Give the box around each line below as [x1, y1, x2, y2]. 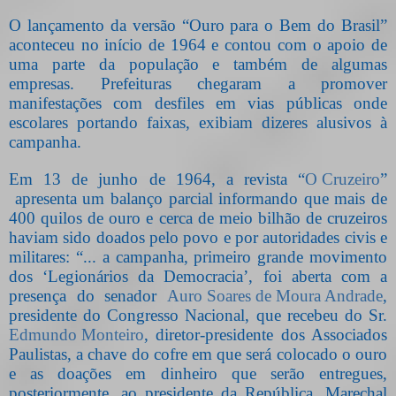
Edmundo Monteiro [9, 324, 144, 344]
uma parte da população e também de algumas [9, 54, 387, 73]
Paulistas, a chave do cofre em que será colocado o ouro [9, 344, 387, 363]
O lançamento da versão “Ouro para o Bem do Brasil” [9, 15, 387, 34]
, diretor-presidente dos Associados [144, 324, 387, 344]
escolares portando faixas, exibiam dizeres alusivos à [9, 112, 387, 132]
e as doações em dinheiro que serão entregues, [9, 363, 387, 383]
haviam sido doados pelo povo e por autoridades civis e [9, 227, 387, 247]
